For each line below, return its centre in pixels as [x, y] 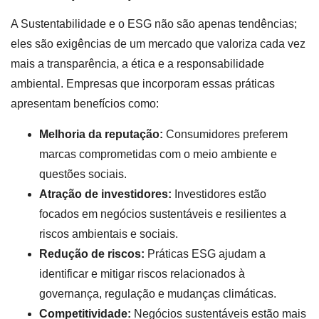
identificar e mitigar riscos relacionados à [142, 273]
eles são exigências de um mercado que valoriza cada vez [158, 44]
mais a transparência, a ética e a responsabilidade [137, 64]
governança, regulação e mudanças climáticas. [158, 293]
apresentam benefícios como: [85, 104]
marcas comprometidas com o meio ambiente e [158, 154]
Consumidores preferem [225, 134]
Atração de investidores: [105, 194]
